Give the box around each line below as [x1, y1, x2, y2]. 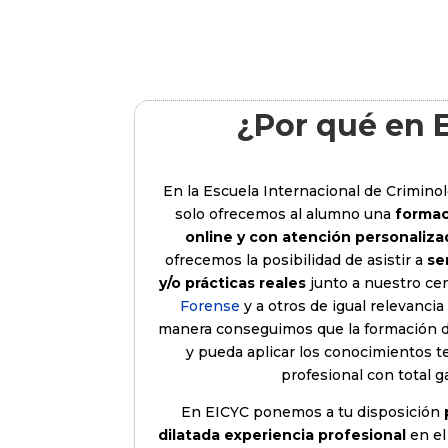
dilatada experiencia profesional [158, 426, 407, 445]
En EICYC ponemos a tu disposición [181, 403, 441, 422]
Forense [179, 297, 240, 316]
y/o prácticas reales [158, 274, 306, 293]
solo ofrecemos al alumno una [174, 205, 391, 224]
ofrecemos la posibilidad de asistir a [164, 251, 423, 270]
